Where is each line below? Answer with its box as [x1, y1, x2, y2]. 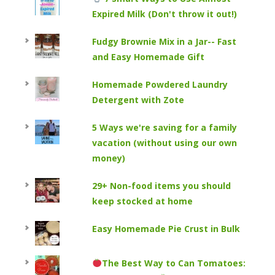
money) [92, 152, 126, 164]
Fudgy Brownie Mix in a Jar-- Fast [92, 36, 237, 47]
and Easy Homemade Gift [92, 51, 205, 63]
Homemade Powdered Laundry [92, 79, 228, 90]
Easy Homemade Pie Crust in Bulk [92, 223, 241, 234]
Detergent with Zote [92, 94, 185, 106]
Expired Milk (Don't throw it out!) [92, 8, 238, 20]
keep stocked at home [92, 195, 193, 207]
